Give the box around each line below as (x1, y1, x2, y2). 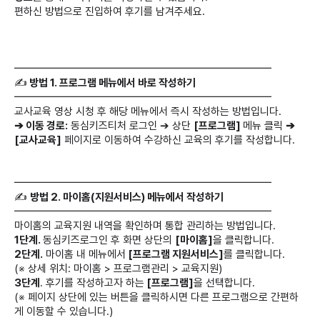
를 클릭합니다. (224, 247, 285, 261)
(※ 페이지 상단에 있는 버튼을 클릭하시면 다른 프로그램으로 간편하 (14, 290, 299, 304)
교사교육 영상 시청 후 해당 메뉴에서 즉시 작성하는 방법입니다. (14, 104, 281, 118)
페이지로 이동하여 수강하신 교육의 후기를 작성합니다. (61, 133, 295, 146)
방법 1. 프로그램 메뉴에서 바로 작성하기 (27, 76, 196, 89)
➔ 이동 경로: (14, 119, 68, 132)
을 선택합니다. (194, 276, 255, 289)
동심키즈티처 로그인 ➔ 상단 (68, 119, 194, 132)
